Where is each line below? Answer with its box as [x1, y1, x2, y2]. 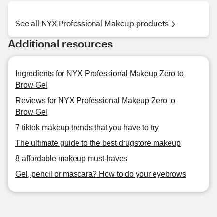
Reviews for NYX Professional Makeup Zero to [15, 96, 175, 105]
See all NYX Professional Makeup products [15, 18, 169, 28]
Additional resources [8, 36, 113, 50]
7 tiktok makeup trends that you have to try [15, 124, 159, 132]
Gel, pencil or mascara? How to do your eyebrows [15, 170, 186, 178]
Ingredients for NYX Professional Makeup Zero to [15, 69, 184, 77]
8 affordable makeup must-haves [15, 155, 127, 163]
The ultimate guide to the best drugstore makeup [15, 139, 181, 147]
